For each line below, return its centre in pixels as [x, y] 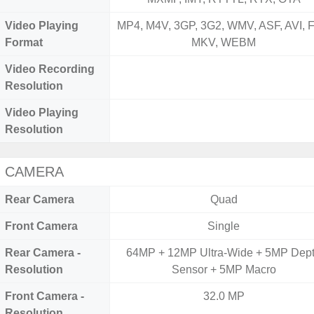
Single [224, 226]
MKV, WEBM [224, 42]
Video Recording [50, 69]
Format [24, 42]
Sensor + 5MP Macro [224, 269]
